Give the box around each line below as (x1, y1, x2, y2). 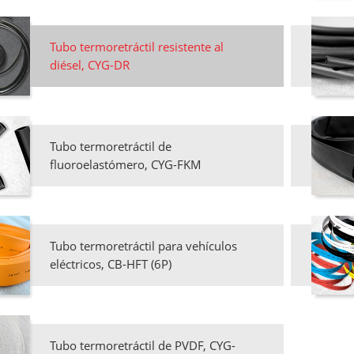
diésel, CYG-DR (50, 57, 130, 73)
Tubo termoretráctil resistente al (50, 39, 224, 55)
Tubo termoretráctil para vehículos (50, 238, 237, 254)
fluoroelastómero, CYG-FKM (50, 156, 201, 173)
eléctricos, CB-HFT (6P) (50, 256, 171, 273)
